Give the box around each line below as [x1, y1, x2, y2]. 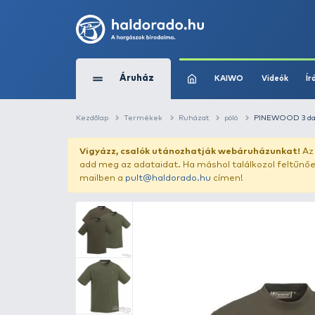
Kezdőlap [95, 143, 136, 152]
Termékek [155, 143, 204, 152]
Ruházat [223, 143, 261, 152]
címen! [264, 217, 304, 229]
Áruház [148, 92, 193, 105]
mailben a [99, 217, 157, 229]
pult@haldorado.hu [156, 217, 264, 229]
